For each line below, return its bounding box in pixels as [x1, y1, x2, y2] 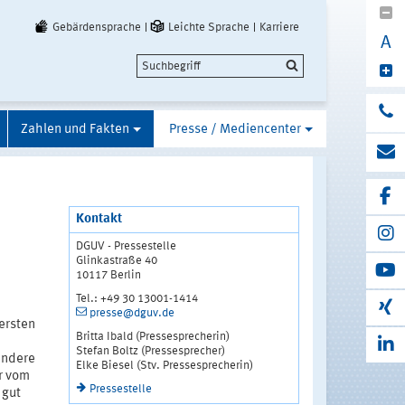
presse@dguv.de [89, 306, 174, 319]
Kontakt [75, 212, 122, 226]
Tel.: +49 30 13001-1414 [75, 292, 198, 305]
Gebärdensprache [52, 22, 141, 33]
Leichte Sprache [168, 22, 250, 33]
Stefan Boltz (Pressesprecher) [75, 344, 225, 357]
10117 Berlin [75, 268, 141, 281]
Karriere [259, 22, 299, 33]
